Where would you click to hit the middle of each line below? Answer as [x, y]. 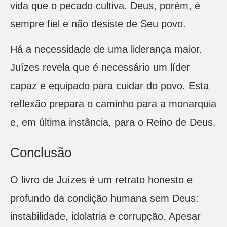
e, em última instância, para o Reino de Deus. [113, 122]
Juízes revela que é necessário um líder [100, 68]
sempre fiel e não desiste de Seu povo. [98, 24]
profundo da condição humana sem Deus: [104, 198]
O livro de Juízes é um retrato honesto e [101, 180]
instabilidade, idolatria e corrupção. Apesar [105, 216]
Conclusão [41, 152]
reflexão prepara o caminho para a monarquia [113, 104]
